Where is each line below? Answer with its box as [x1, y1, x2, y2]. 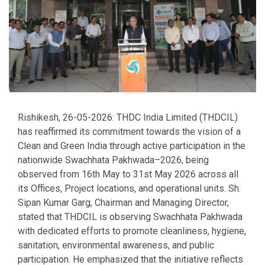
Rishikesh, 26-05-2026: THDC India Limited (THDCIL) [18, 111, 238, 123]
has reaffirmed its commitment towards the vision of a [18, 125, 241, 137]
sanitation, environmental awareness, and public [18, 239, 214, 251]
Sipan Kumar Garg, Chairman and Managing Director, [18, 196, 229, 208]
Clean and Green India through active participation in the [18, 140, 245, 151]
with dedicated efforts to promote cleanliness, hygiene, [18, 225, 246, 237]
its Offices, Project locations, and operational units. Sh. [18, 182, 241, 194]
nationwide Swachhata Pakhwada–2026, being [18, 154, 209, 166]
